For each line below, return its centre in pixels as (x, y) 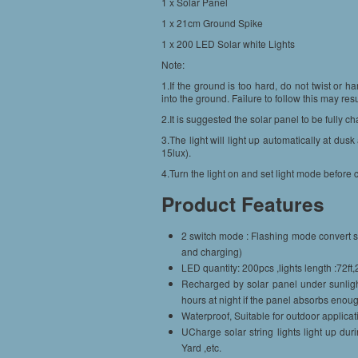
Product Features (243, 204)
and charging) (212, 251)
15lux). (176, 152)
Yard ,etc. (201, 347)
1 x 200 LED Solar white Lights (228, 44)
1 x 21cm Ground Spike (212, 23)
